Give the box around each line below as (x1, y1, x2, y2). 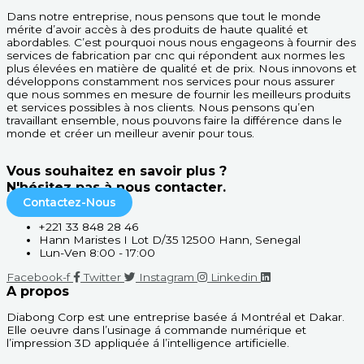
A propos (6, 283, 69, 299)
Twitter (84, 270, 121, 284)
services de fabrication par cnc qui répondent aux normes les (6, 48, 344, 62)
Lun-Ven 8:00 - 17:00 (39, 246, 155, 260)
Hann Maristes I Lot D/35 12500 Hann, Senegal (39, 233, 301, 247)
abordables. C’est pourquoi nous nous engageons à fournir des (6, 35, 356, 49)
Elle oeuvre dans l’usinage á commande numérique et (6, 323, 306, 337)
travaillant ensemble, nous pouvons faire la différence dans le (6, 113, 342, 127)
